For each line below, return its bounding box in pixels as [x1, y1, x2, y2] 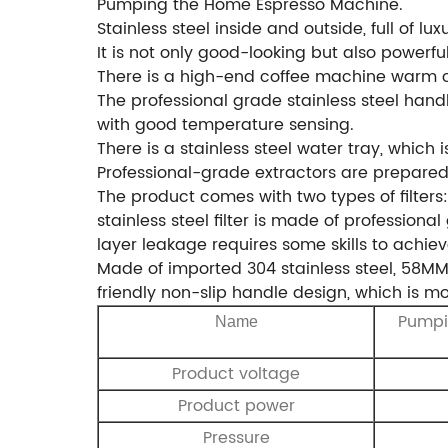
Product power [177, 392, 295, 419]
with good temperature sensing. [97, 111, 354, 138]
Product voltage [172, 360, 300, 387]
